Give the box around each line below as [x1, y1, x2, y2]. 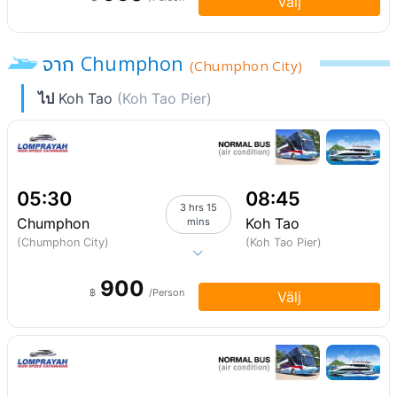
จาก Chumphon [43, 51, 190, 76]
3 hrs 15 [179, 201, 217, 214]
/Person [149, 286, 184, 299]
